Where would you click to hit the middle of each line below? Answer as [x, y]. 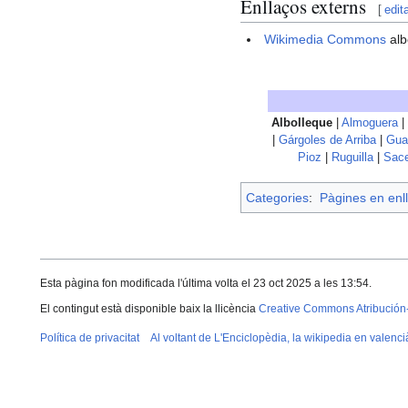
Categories [277, 198]
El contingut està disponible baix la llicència [149, 309]
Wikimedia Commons [326, 40]
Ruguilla [352, 158]
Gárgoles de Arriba [327, 141]
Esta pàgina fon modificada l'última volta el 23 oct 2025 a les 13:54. [206, 284]
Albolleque [302, 123]
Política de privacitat [90, 338]
